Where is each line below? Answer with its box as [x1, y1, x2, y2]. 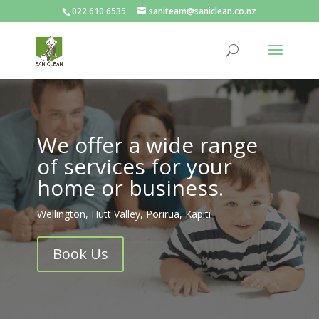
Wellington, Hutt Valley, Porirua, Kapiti [36, 207, 211, 221]
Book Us [52, 244, 108, 263]
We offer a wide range [36, 130, 258, 159]
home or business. [36, 173, 224, 202]
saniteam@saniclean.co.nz [149, 5, 257, 17]
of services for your [36, 152, 232, 181]
